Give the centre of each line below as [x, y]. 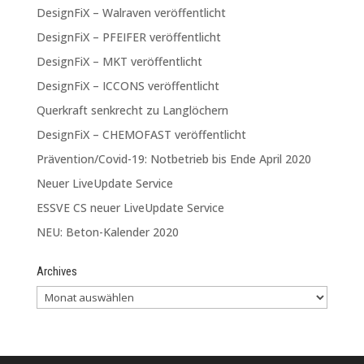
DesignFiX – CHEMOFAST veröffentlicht [141, 134]
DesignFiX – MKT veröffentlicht [119, 61]
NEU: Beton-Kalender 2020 [107, 232]
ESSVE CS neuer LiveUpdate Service [130, 207]
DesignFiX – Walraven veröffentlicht [131, 12]
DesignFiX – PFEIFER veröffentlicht [128, 37]
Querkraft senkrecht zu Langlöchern [132, 110]
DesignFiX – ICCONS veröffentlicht [128, 85]
